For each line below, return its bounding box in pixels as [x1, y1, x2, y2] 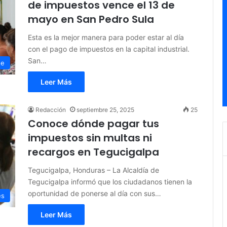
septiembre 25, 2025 [77, 106, 134, 114]
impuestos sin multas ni [28, 131, 152, 145]
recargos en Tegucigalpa [28, 145, 159, 160]
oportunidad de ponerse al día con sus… [28, 189, 161, 198]
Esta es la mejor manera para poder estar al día [28, 33, 184, 42]
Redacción [35, 106, 66, 114]
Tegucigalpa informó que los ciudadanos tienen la [28, 177, 192, 186]
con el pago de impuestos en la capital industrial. [28, 45, 190, 54]
